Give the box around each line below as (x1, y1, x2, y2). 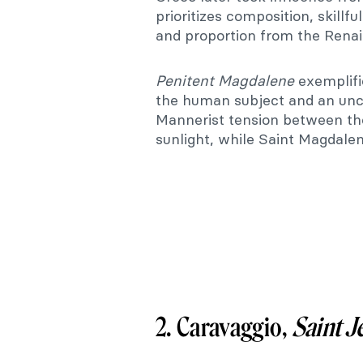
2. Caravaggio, (156, 311, 293, 343)
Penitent (156, 70, 214, 90)
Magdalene (214, 70, 298, 90)
